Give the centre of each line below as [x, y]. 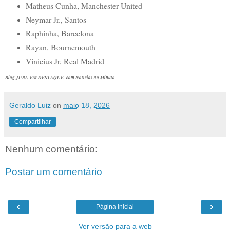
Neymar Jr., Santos [56, 20]
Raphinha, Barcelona [60, 33]
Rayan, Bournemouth [60, 47]
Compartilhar [33, 121]
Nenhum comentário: [51, 149]
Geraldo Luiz [30, 105]
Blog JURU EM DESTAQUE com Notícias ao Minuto [60, 77]
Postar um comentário [54, 171]
